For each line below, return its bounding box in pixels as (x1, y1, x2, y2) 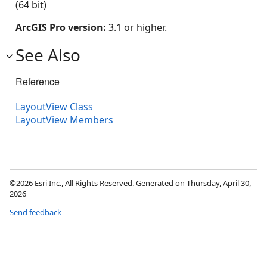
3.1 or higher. (108, 21, 167, 35)
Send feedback (10, 207, 61, 218)
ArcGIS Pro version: (15, 21, 108, 35)
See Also (15, 44, 80, 67)
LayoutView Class (15, 100, 93, 114)
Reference (15, 74, 60, 89)
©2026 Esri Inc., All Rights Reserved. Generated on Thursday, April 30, (10, 178, 251, 189)
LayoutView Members (15, 113, 113, 127)
